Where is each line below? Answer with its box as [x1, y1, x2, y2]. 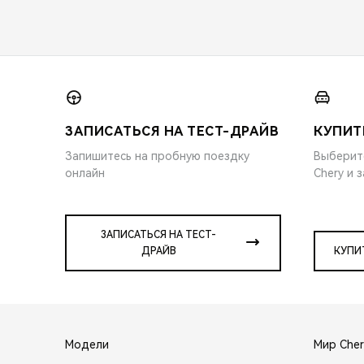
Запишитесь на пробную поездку [65, 149, 249, 162]
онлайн [65, 166, 105, 180]
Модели [65, 337, 109, 351]
